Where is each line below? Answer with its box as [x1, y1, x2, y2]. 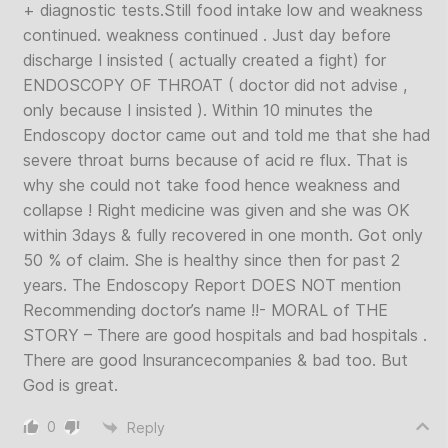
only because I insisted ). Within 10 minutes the [23, 100, 373, 120]
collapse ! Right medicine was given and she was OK [23, 200, 410, 220]
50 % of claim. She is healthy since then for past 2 [23, 250, 400, 270]
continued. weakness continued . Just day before [23, 25, 391, 45]
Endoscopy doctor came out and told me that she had [23, 125, 430, 145]
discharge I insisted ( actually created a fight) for [23, 50, 386, 70]
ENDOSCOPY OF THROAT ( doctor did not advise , [23, 75, 407, 95]
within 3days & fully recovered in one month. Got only [23, 225, 423, 245]
